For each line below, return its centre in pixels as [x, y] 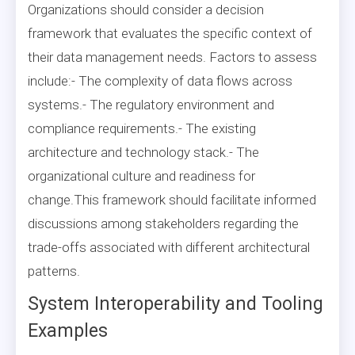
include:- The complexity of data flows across [160, 80]
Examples [68, 330]
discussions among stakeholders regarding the [163, 223]
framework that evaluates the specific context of [170, 33]
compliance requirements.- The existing [142, 128]
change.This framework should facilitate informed [172, 199]
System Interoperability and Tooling [176, 303]
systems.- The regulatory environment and [151, 104]
